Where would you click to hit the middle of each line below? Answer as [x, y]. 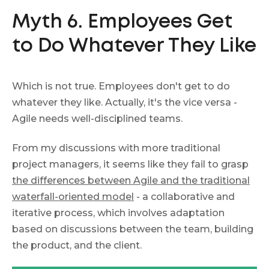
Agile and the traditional [190, 180]
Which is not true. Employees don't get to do [121, 86]
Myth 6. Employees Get [122, 23]
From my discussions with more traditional [116, 148]
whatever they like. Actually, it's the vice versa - [125, 103]
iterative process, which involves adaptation [118, 213]
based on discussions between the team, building [133, 229]
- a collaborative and [184, 196]
